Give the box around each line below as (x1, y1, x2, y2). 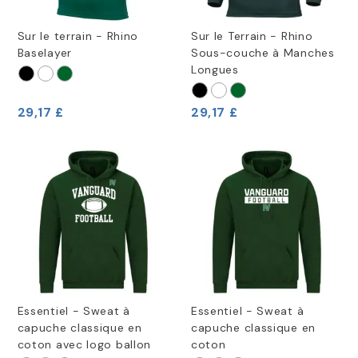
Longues (190, 62, 239, 78)
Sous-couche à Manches (190, 46, 335, 61)
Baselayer (17, 46, 72, 61)
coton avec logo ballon (17, 336, 152, 352)
